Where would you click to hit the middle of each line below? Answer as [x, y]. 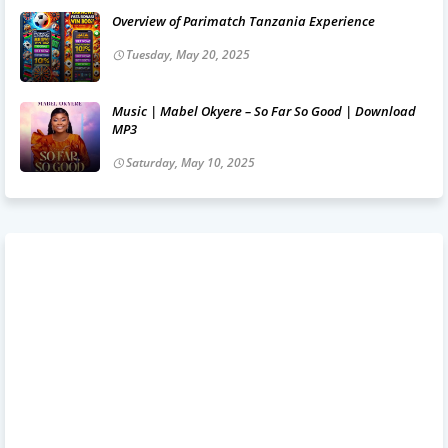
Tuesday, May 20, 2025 [188, 54]
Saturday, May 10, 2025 [190, 162]
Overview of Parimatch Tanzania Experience [243, 20]
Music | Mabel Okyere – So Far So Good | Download [264, 110]
